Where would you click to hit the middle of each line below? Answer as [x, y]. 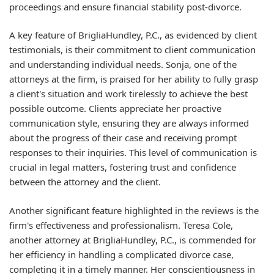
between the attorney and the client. [85, 182]
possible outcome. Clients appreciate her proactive [115, 108]
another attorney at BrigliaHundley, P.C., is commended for [133, 239]
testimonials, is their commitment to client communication [132, 50]
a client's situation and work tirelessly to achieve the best [128, 94]
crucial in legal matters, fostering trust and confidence [123, 167]
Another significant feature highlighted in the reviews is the [134, 210]
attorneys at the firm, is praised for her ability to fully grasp [134, 79]
